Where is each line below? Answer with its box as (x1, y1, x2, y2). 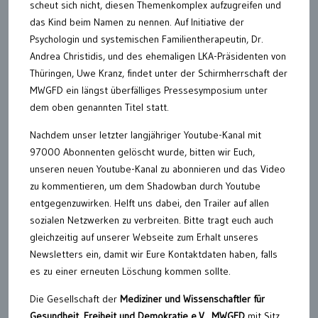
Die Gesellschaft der (30, 292, 120, 305)
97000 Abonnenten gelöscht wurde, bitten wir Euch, (30, 146, 255, 158)
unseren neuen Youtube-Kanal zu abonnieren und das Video (30, 163, 285, 175)
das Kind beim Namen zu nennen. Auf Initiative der (30, 16, 244, 28)
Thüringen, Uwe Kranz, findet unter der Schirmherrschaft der (30, 67, 287, 79)
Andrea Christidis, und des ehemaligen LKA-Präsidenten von (30, 50, 286, 62)
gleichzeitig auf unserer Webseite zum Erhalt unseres (30, 231, 258, 243)
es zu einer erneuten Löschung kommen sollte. (30, 265, 231, 278)
